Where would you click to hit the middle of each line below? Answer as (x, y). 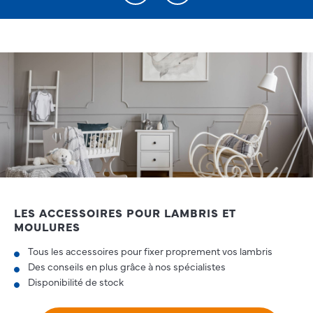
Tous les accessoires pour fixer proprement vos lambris (150, 251)
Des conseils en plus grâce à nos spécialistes (127, 267)
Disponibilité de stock (76, 282)
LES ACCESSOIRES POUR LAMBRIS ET (125, 213)
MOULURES (47, 227)
